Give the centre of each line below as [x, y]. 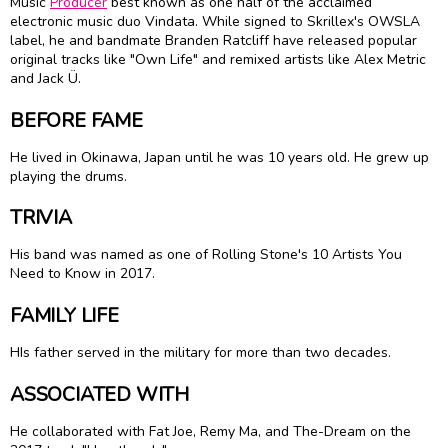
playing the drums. [68, 176]
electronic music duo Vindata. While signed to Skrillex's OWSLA [215, 22]
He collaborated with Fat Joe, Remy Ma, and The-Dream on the [210, 431]
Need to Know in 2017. [82, 274]
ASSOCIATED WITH [100, 394]
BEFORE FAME [76, 120]
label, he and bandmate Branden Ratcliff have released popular [213, 41]
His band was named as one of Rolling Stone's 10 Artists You [206, 255]
